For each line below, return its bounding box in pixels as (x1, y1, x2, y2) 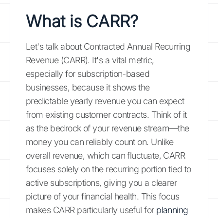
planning (156, 204, 188, 215)
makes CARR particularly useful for (26, 204, 157, 215)
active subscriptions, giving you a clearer (26, 177, 177, 188)
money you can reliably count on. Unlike (26, 136, 174, 147)
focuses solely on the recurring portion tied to (26, 163, 191, 174)
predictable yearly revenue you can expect (26, 95, 184, 106)
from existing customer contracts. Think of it (26, 109, 187, 120)
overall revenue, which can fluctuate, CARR (26, 150, 185, 161)
